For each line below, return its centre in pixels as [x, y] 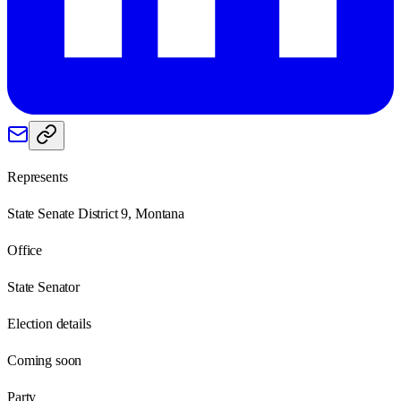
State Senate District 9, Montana [96, 213]
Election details [49, 323]
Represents [38, 176]
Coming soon [45, 360]
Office [25, 250]
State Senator [43, 286]
